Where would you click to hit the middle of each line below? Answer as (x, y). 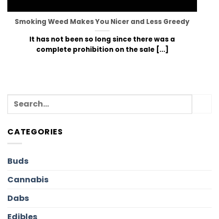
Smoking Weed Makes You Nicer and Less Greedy (102, 22)
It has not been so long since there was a (102, 40)
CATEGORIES (35, 131)
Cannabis (28, 180)
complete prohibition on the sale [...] (102, 50)
